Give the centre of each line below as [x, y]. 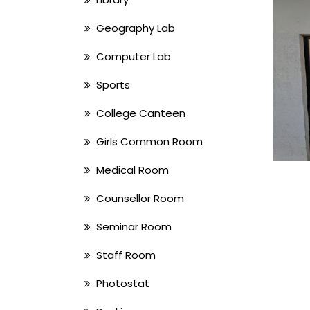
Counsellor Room [137, 198]
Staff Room [123, 255]
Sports [110, 85]
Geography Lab [133, 28]
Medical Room [130, 170]
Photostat [120, 283]
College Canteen [138, 113]
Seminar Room [131, 227]
